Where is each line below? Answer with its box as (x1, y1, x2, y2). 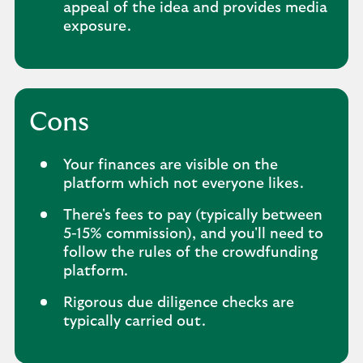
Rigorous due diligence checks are (63, 296, 294, 310)
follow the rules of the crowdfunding (63, 246, 318, 260)
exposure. (63, 19, 135, 34)
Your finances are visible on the (63, 158, 278, 173)
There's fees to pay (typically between (63, 208, 322, 223)
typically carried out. (63, 314, 206, 329)
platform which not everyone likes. (63, 177, 304, 191)
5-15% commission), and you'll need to (63, 227, 323, 241)
